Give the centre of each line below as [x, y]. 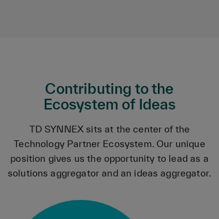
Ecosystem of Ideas [109, 104]
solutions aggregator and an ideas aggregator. [109, 173]
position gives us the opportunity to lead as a [109, 159]
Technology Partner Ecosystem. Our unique [109, 144]
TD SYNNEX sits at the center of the [109, 129]
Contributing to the [109, 89]
